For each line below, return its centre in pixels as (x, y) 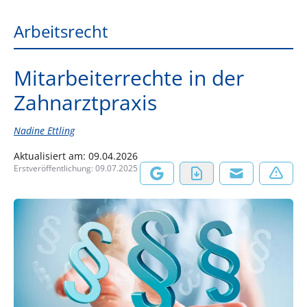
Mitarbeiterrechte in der (129, 78)
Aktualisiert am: (51, 156)
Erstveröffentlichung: (54, 168)
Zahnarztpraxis (85, 102)
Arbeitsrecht (61, 31)
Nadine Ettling (44, 131)
